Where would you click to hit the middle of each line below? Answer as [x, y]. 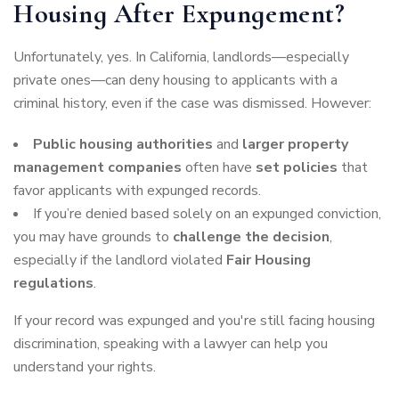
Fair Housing [269, 261]
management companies [98, 168]
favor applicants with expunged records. [137, 191]
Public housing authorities [123, 145]
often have [219, 168]
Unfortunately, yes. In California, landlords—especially [181, 57]
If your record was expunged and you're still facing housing [194, 321]
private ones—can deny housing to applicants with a [175, 81]
